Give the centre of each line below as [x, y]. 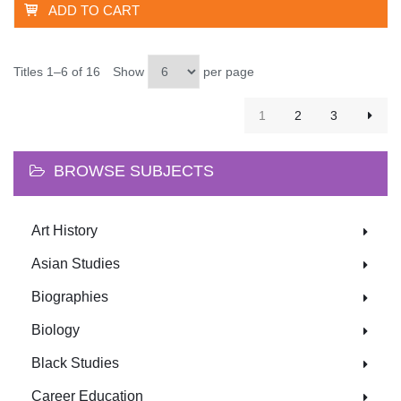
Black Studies [75, 363]
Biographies [70, 297]
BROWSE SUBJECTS [134, 171]
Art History [64, 231]
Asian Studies [76, 264]
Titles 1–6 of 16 [57, 72]
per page [227, 72]
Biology [55, 330]
